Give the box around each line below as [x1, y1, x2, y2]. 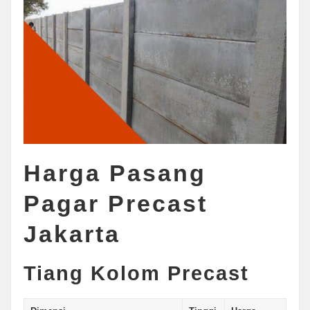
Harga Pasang [23, 160, 206, 187]
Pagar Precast [23, 190, 208, 217]
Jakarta [23, 221, 120, 248]
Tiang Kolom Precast [23, 262, 249, 285]
